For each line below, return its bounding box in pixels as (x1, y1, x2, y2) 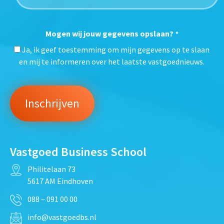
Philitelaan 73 (27, 163, 75, 174)
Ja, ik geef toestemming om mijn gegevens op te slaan (22, 44, 210, 55)
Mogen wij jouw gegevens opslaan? (45, 28, 174, 39)
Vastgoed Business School (9, 143, 146, 159)
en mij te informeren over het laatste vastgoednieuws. (19, 56, 205, 67)
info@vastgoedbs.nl (27, 211, 96, 222)
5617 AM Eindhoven (27, 175, 93, 186)
